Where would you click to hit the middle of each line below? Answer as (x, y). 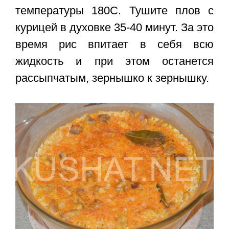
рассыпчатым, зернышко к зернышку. (112, 78)
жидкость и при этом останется (114, 61)
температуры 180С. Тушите (95, 11)
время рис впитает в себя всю (114, 44)
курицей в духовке (63, 28)
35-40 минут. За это (162, 28)
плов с (194, 11)
